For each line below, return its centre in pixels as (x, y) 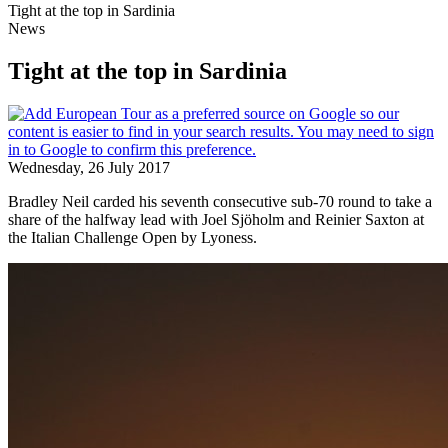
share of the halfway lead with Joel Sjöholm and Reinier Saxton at (216, 219)
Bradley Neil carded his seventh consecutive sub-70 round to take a (220, 201)
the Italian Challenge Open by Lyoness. (132, 237)
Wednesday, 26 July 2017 (89, 167)
